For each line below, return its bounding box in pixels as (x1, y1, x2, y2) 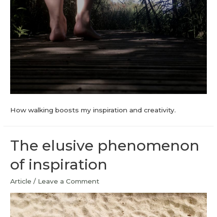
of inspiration (10, 155, 108, 174)
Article (10, 177, 32, 186)
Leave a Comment (38, 177, 100, 186)
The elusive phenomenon (10, 137, 200, 155)
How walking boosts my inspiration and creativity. (10, 106, 176, 114)
